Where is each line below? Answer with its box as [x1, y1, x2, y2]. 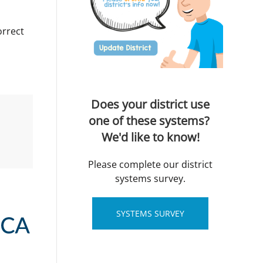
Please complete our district [88, 158, 213, 171]
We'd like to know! [101, 129, 200, 145]
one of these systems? [88, 113, 213, 129]
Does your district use [91, 96, 210, 112]
